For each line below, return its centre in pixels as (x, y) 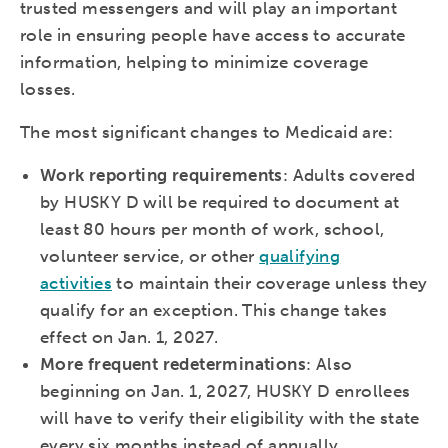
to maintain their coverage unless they (270, 283)
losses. (48, 89)
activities (76, 283)
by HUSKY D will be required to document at (220, 202)
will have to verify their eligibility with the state (230, 418)
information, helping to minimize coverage (194, 62)
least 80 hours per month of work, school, (212, 229)
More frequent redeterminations (173, 364)
